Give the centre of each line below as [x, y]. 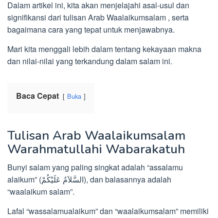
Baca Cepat [37, 96]
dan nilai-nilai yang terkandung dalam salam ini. [90, 61]
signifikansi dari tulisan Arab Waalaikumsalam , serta [98, 18]
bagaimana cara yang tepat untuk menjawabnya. [91, 30]
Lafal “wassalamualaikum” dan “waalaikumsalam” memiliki [108, 211]
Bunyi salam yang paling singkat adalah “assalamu [95, 167]
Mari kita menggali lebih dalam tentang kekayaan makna [104, 49]
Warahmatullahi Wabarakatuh [96, 149]
